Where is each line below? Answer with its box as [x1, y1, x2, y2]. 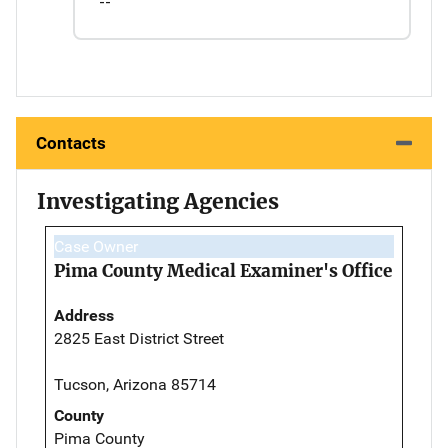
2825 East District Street [54, 328, 224, 348]
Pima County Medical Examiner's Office [54, 259, 392, 282]
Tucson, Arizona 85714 [54, 374, 216, 394]
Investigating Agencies [37, 187, 279, 215]
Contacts [36, 132, 106, 153]
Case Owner [54, 236, 138, 256]
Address [54, 305, 114, 325]
